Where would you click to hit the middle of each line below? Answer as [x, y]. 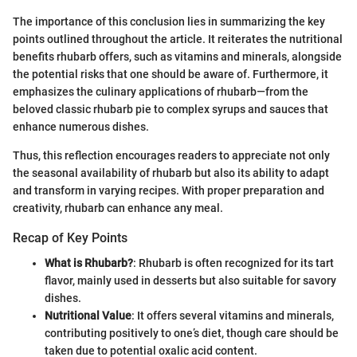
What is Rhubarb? [89, 263]
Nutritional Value [88, 315]
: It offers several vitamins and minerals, [233, 315]
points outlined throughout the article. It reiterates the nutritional [178, 39]
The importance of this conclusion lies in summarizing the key [169, 21]
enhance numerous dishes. [81, 126]
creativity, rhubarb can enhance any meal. [118, 208]
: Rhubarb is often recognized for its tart [233, 263]
